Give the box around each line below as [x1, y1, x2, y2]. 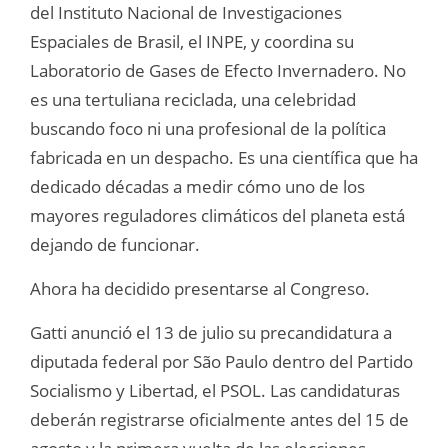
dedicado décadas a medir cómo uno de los [30, 174, 365, 198]
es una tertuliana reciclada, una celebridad [30, 87, 356, 111]
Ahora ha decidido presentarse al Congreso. [30, 276, 370, 300]
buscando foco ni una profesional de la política [30, 116, 386, 140]
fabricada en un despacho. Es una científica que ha [30, 145, 418, 169]
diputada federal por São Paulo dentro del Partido [30, 349, 413, 373]
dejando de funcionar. [30, 232, 200, 256]
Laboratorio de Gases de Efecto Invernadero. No [30, 58, 406, 82]
